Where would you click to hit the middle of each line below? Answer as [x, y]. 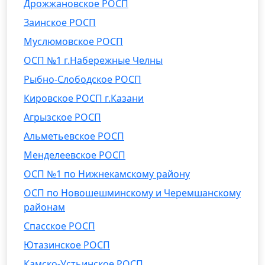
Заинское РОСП [60, 22]
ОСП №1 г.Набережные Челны [93, 60]
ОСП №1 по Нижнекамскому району [107, 174]
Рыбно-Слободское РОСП [83, 79]
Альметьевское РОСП [74, 136]
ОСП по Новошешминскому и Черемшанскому [132, 193]
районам [44, 207]
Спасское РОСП [59, 226]
